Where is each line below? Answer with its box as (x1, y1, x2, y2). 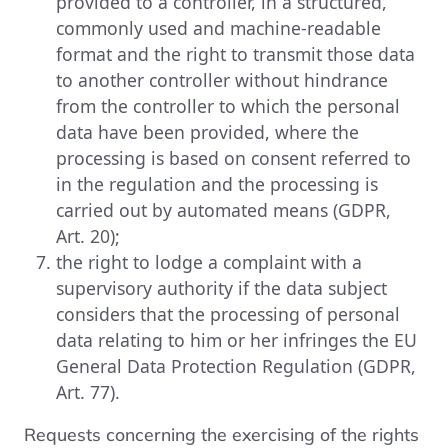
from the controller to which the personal (56, 93, 400, 118)
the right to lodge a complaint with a (56, 249, 362, 274)
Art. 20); (56, 223, 120, 248)
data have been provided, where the (56, 119, 359, 144)
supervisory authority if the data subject (56, 275, 387, 300)
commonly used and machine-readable (56, 15, 381, 40)
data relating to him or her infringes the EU (56, 327, 417, 352)
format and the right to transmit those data (56, 41, 415, 66)
